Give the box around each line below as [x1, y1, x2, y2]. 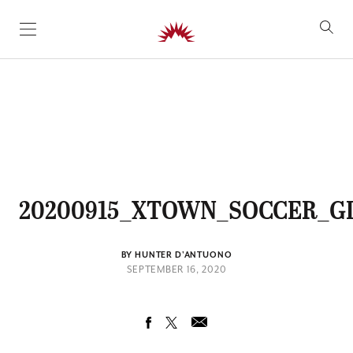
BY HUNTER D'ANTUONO [121, 251, 232, 260]
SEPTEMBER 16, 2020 [126, 264, 227, 276]
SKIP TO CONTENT [19, 27, 136, 44]
